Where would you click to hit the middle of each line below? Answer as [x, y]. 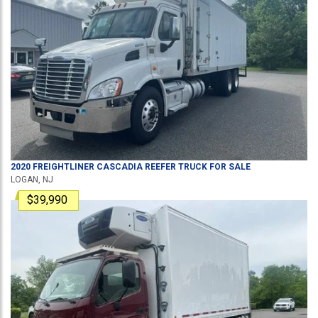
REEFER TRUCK [175, 167]
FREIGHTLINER [64, 167]
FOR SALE [229, 167]
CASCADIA [120, 167]
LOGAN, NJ [32, 180]
